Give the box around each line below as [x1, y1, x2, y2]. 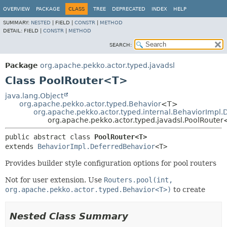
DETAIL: [3, 28, 24, 33]
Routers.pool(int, [104, 176, 173, 184]
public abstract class [5, 133, 94, 141]
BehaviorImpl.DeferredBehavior [37, 142, 155, 150]
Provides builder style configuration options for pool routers [5, 159, 216, 167]
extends [5, 142, 37, 150]
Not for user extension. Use [5, 176, 104, 184]
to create [171, 185, 205, 194]
